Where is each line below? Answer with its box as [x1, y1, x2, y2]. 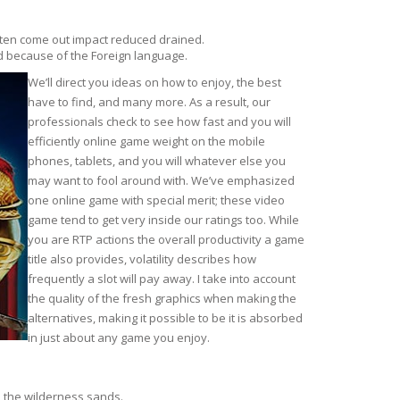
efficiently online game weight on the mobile [28, 132, 265, 149]
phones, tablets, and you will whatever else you [28, 152, 286, 169]
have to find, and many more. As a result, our [28, 93, 271, 110]
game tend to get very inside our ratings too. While [28, 211, 299, 228]
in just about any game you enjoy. [28, 329, 210, 346]
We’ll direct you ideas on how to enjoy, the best [28, 73, 281, 90]
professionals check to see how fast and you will [28, 112, 291, 129]
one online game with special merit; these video [28, 191, 285, 208]
